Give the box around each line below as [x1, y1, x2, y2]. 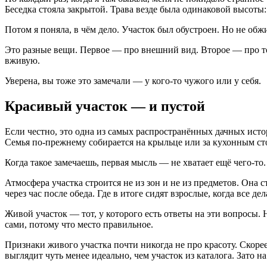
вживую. [5, 55, 40, 66]
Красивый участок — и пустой [5, 98, 205, 114]
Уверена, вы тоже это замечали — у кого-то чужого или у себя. [5, 75, 261, 86]
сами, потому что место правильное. [5, 219, 153, 229]
